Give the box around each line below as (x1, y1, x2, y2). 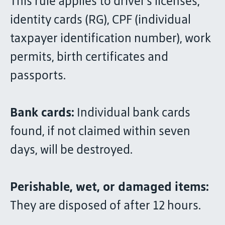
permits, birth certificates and (10, 49, 168, 64)
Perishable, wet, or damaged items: (10, 179, 209, 194)
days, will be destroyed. (10, 142, 133, 157)
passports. (10, 68, 66, 82)
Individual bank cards (74, 105, 190, 120)
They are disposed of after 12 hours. (10, 198, 201, 212)
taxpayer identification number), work (10, 31, 211, 45)
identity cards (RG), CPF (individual (10, 12, 191, 27)
